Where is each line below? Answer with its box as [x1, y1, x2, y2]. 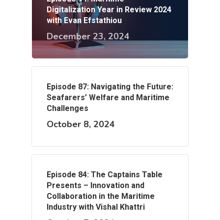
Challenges [47, 104, 88, 113]
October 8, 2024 [47, 118, 115, 131]
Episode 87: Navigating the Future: [47, 82, 173, 92]
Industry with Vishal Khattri [47, 202, 145, 212]
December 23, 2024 [47, 30, 130, 43]
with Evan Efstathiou [47, 16, 122, 26]
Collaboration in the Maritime [47, 192, 155, 201]
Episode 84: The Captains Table [47, 170, 163, 180]
